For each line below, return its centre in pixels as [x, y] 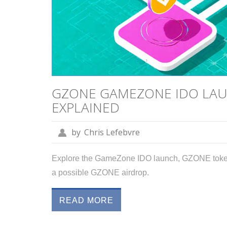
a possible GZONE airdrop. [100, 172]
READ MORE [86, 200]
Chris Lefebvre [112, 133]
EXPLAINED [86, 108]
